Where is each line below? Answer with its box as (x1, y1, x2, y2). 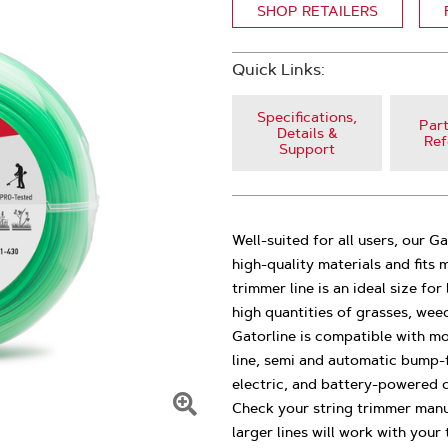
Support (279, 140, 335, 158)
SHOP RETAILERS (257, 2, 378, 20)
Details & (276, 124, 338, 142)
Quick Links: (232, 60, 325, 79)
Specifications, (257, 108, 357, 126)
